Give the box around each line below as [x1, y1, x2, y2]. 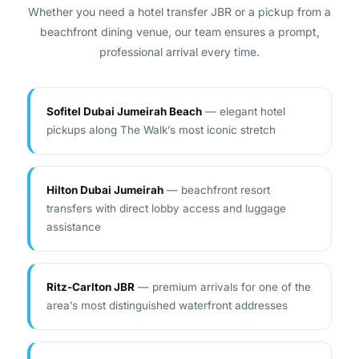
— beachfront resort [163, 156, 270, 170]
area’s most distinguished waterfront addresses [46, 272, 288, 285]
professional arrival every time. [99, 18, 260, 32]
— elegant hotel [202, 78, 285, 91]
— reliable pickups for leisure [159, 332, 311, 345]
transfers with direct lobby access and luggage [46, 175, 286, 188]
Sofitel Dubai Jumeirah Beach [46, 78, 202, 91]
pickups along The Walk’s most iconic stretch [46, 96, 276, 110]
